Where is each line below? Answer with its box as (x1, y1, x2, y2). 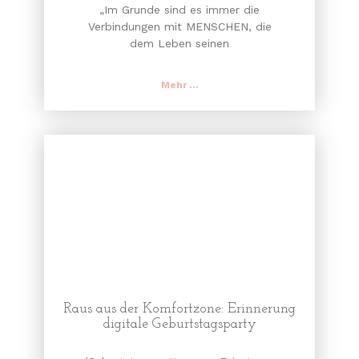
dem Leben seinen (130, 37, 229, 50)
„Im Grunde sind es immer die (99, 3, 260, 17)
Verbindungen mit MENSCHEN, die (87, 20, 272, 34)
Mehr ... (160, 79, 199, 91)
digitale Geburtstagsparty (103, 317, 256, 333)
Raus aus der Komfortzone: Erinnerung (63, 301, 296, 317)
